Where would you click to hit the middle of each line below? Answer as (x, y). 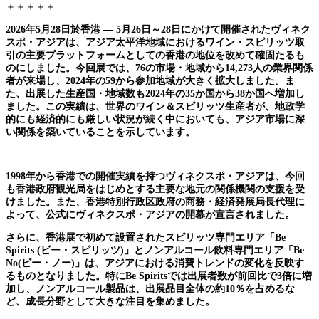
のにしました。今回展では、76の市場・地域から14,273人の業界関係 (159, 68)
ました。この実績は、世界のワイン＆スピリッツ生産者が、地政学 (155, 106)
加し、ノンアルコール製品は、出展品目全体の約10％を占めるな (150, 288)
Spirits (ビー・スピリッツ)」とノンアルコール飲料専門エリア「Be (155, 250)
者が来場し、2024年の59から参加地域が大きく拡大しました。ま (150, 80)
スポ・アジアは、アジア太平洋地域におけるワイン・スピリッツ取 (155, 42)
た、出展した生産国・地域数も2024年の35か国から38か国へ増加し (155, 93)
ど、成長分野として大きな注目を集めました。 (110, 301)
